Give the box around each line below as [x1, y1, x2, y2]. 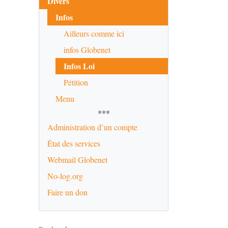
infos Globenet [64, 44, 110, 55]
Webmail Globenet [47, 154, 107, 165]
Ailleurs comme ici [64, 28, 124, 39]
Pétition [64, 77, 88, 88]
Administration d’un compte [47, 122, 137, 132]
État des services [47, 138, 100, 149]
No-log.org [47, 170, 83, 181]
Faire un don [47, 187, 88, 197]
